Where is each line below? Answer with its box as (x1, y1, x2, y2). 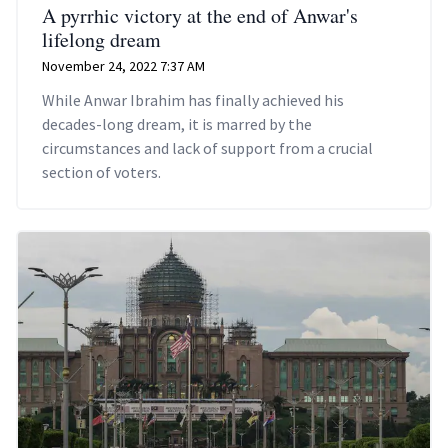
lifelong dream (42, 26, 161, 54)
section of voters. (42, 162, 161, 183)
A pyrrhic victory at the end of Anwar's (42, 2, 358, 30)
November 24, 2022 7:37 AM (42, 57, 205, 76)
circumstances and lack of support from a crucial (42, 138, 373, 159)
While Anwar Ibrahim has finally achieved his (42, 90, 344, 111)
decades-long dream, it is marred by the (42, 114, 312, 135)
